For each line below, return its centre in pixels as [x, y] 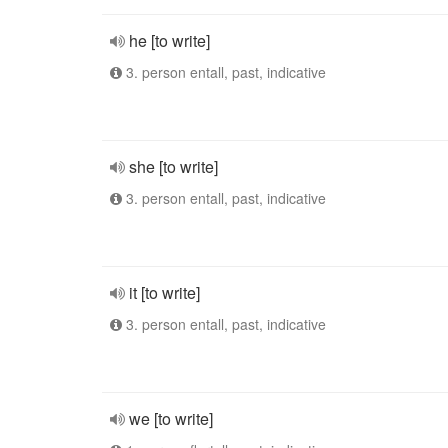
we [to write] [171, 418]
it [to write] [164, 292]
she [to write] [173, 166]
